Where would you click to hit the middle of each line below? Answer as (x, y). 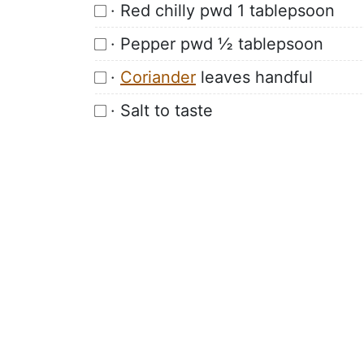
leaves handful (254, 77)
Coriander (158, 77)
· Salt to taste (162, 110)
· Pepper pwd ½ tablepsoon (217, 43)
